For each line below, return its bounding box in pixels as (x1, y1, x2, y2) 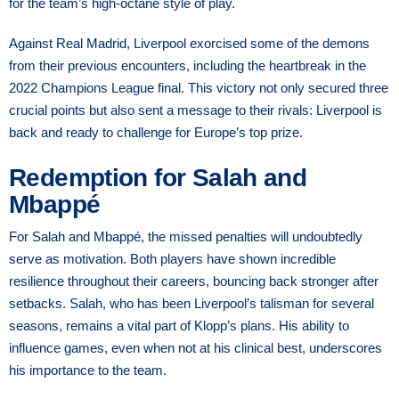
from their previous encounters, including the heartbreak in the (9, 57, 366, 73)
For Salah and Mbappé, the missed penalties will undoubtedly (9, 228, 362, 244)
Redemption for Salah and (9, 163, 307, 191)
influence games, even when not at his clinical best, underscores (9, 339, 382, 355)
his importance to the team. (9, 362, 167, 378)
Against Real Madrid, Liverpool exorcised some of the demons (9, 35, 370, 51)
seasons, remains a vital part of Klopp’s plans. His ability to (9, 317, 349, 333)
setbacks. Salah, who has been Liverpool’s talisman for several (9, 295, 374, 311)
